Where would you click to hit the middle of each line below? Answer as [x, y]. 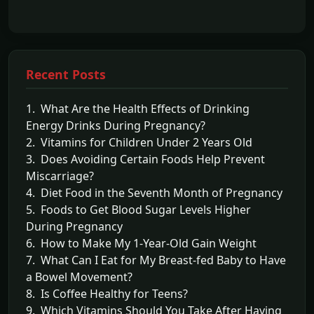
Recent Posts [66, 74]
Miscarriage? [60, 176]
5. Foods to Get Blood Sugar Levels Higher [138, 209]
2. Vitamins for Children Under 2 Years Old [139, 142]
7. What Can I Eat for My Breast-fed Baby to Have [156, 260]
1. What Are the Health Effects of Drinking [138, 108]
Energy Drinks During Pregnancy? [116, 125]
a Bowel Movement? [79, 277]
